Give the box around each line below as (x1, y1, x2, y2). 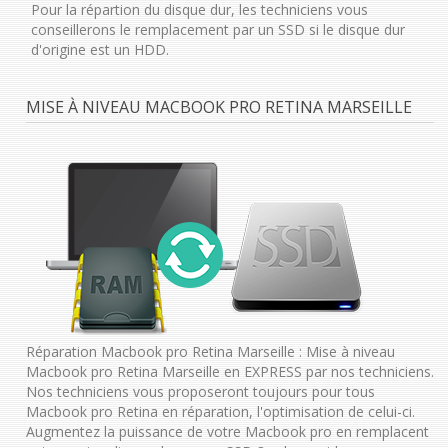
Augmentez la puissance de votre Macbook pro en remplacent (25, 421, 429, 441)
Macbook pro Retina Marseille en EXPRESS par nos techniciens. (25, 361, 434, 381)
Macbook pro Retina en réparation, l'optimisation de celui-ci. (25, 401, 415, 421)
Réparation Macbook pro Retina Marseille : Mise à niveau (25, 341, 395, 361)
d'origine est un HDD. (30, 39, 169, 59)
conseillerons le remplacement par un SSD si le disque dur (30, 19, 405, 39)
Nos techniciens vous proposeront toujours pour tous (25, 381, 375, 401)
